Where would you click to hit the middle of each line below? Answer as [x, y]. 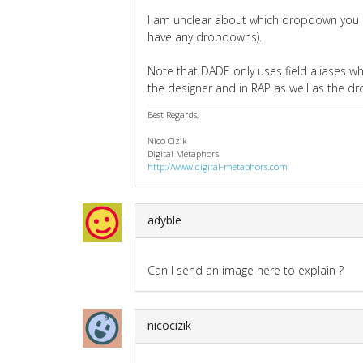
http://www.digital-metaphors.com [218, 166]
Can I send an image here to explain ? [246, 270]
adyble [164, 220]
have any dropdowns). [205, 36]
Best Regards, [173, 114]
